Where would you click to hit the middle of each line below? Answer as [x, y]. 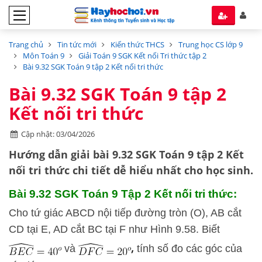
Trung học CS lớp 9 [211, 44]
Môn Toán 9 [44, 56]
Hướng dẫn [38, 154]
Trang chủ [26, 44]
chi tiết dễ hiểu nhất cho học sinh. [161, 170]
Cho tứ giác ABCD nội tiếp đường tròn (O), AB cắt [125, 213]
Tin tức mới [77, 44]
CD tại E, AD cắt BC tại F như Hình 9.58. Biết [116, 229]
